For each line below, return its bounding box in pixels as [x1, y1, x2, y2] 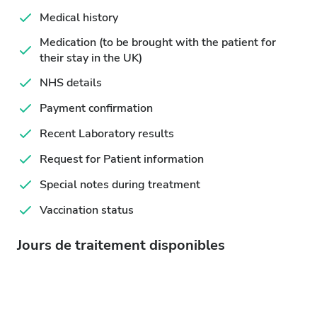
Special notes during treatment [40, 177, 200, 192]
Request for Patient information [40, 151, 204, 167]
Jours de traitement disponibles [17, 236, 225, 255]
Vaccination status [40, 202, 134, 218]
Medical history [40, 10, 118, 25]
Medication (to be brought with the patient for [40, 35, 276, 50]
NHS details [40, 75, 102, 91]
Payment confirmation [40, 100, 153, 116]
